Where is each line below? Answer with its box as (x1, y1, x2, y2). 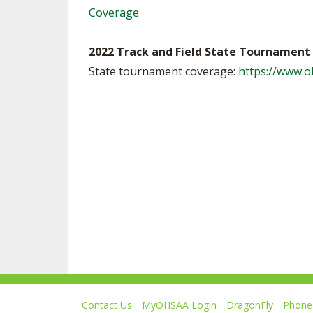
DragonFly (226, 298, 273, 312)
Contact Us (82, 298, 132, 312)
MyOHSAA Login (142, 298, 217, 312)
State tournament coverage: (89, 64, 238, 79)
